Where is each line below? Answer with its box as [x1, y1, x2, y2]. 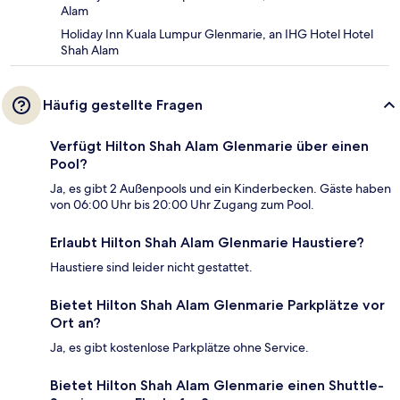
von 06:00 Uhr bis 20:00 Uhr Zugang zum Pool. [50, 196, 314, 213]
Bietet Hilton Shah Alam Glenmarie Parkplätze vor [50, 296, 385, 314]
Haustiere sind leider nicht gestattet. [50, 259, 253, 276]
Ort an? [50, 314, 101, 332]
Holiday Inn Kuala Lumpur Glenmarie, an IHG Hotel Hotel [61, 26, 373, 43]
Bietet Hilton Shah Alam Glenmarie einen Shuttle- [50, 377, 384, 395]
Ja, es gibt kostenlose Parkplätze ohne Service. [50, 339, 309, 356]
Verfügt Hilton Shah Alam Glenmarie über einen [50, 137, 369, 155]
